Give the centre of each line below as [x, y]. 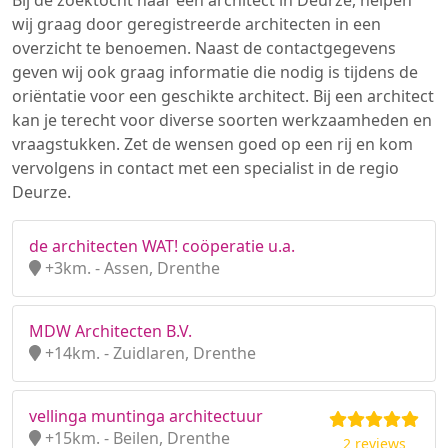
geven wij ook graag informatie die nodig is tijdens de [215, 72]
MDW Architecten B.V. [110, 331]
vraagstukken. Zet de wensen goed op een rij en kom [212, 144]
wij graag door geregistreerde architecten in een [196, 24]
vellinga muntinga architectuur [146, 416]
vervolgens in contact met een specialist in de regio [205, 168]
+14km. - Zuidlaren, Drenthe [148, 353]
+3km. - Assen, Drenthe [130, 268]
